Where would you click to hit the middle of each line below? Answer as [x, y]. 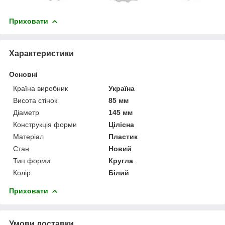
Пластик [123, 136]
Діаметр [26, 112]
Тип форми [32, 160]
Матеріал [28, 136]
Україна [122, 88]
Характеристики [41, 53]
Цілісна [122, 124]
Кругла [121, 160]
